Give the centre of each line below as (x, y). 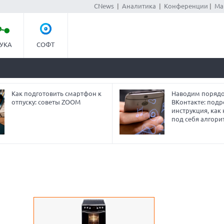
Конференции (186, 6)
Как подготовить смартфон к (56, 93)
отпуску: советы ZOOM (46, 102)
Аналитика (139, 6)
